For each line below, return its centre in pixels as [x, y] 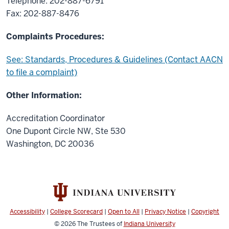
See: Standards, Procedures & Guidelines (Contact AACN [114, 60]
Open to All [124, 212]
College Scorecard [76, 212]
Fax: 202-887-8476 [43, 14]
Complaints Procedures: [55, 37]
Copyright [205, 212]
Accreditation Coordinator [55, 118]
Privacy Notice [165, 212]
